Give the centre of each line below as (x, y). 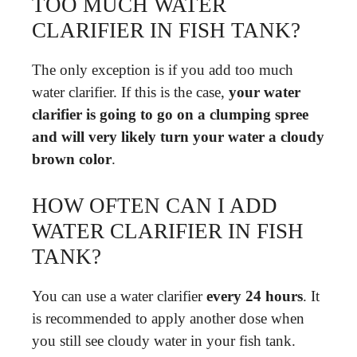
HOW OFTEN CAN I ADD (155, 206)
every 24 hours (255, 296)
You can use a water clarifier (119, 296)
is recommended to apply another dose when (168, 318)
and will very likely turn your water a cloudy (178, 136)
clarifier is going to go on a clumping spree (170, 114)
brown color (72, 159)
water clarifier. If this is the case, (130, 92)
